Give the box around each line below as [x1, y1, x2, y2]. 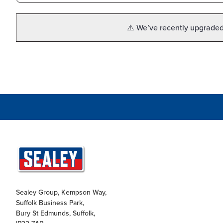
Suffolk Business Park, [15, 197, 84, 208]
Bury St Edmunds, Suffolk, [15, 208, 95, 219]
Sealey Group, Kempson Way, [15, 187, 107, 198]
